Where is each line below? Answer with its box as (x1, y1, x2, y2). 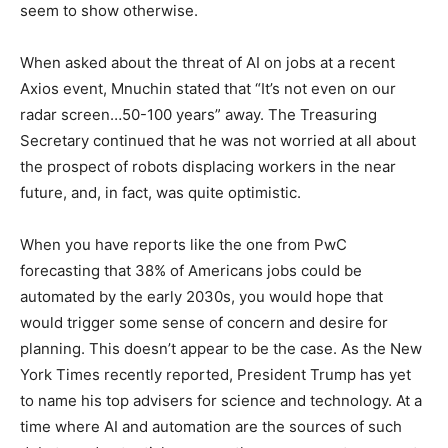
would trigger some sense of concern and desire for (20, 313, 388, 333)
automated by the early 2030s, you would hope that (20, 287, 383, 307)
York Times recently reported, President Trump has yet (20, 365, 411, 385)
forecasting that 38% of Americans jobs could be (20, 261, 362, 281)
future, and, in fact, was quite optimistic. (20, 183, 301, 203)
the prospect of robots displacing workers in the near (20, 157, 396, 177)
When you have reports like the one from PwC (20, 235, 347, 255)
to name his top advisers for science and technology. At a (20, 391, 422, 411)
